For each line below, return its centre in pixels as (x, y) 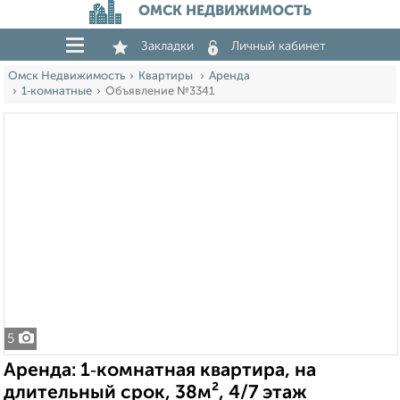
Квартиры (167, 76)
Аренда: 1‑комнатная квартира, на (160, 371)
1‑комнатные (57, 92)
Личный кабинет (279, 46)
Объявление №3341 (160, 92)
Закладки (167, 46)
